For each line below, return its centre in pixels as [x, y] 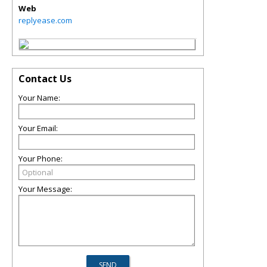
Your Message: [45, 189]
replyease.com [45, 20]
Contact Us [45, 79]
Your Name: [39, 98]
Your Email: [38, 128]
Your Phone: [41, 159]
